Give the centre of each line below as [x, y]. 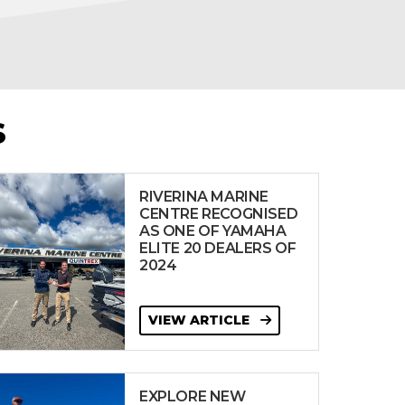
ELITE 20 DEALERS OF [218, 248]
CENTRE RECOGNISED [219, 214]
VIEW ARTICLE [201, 320]
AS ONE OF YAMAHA [213, 231]
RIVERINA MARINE [204, 197]
